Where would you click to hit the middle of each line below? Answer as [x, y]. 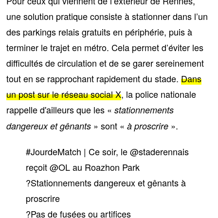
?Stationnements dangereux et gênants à [106, 182]
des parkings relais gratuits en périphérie [85, 31]
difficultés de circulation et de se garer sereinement [105, 63]
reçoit [38, 167]
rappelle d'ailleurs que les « [61, 109]
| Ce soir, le [106, 151]
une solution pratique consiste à [69, 16]
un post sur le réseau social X [64, 94]
